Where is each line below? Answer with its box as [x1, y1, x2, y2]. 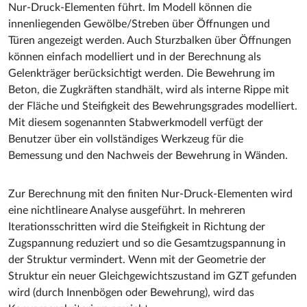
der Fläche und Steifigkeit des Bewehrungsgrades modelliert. [8, 100, 297, 112]
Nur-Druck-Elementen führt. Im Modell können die [8, 1, 251, 13]
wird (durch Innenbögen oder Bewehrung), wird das [8, 286, 254, 298]
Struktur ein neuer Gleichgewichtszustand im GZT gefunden [8, 270, 297, 282]
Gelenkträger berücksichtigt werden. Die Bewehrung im [8, 67, 275, 79]
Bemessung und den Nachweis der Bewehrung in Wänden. [8, 149, 288, 161]
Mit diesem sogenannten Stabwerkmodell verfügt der [8, 116, 263, 128]
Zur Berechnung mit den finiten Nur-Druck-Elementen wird [8, 188, 293, 199]
